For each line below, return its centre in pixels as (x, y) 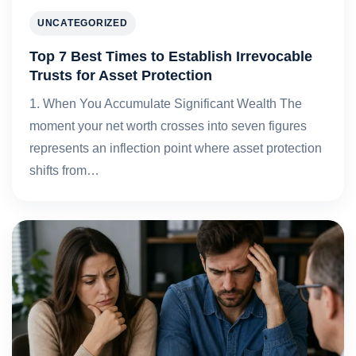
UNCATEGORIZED (83, 23)
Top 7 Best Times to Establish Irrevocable (171, 56)
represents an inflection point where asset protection (176, 148)
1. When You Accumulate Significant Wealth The (166, 104)
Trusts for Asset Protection (121, 75)
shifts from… (64, 170)
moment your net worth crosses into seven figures (168, 126)
